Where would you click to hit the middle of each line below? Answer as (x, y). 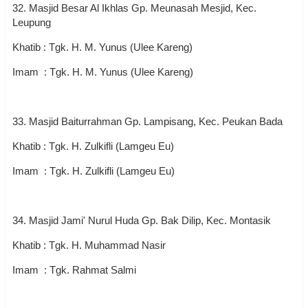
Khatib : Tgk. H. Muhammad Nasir (89, 245)
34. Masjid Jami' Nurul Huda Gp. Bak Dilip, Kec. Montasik (143, 220)
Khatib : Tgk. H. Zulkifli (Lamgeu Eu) (93, 146)
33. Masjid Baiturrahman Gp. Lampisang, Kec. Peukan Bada (147, 121)
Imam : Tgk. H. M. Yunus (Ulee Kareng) (103, 72)
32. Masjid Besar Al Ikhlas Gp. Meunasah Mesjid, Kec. (134, 8)
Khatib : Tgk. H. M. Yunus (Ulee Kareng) (104, 47)
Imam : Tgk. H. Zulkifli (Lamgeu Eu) (93, 171)
